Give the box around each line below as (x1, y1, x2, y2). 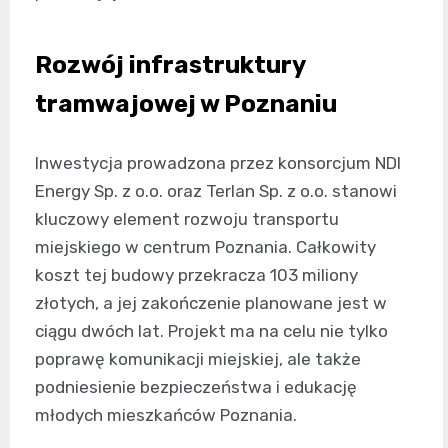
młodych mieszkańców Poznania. (35, 404, 297, 425)
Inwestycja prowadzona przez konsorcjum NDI (35, 152, 401, 173)
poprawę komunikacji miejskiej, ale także (35, 348, 361, 369)
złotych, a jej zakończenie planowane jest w (35, 292, 387, 313)
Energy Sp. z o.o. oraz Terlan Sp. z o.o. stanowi (35, 180, 397, 201)
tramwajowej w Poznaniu (35, 89, 337, 118)
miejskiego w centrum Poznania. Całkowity (35, 236, 376, 257)
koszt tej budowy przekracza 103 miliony (35, 264, 358, 285)
